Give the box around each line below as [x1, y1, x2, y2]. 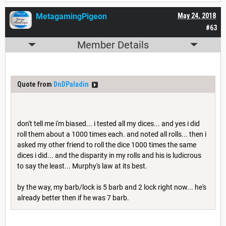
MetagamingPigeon [36, 11, 107, 21]
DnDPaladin [53, 80, 89, 88]
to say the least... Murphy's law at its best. [17, 161, 147, 170]
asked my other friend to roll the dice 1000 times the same [17, 140, 196, 149]
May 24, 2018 [178, 11, 216, 20]
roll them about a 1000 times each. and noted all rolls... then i [17, 130, 206, 138]
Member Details [77, 38, 149, 51]
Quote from [17, 80, 53, 88]
